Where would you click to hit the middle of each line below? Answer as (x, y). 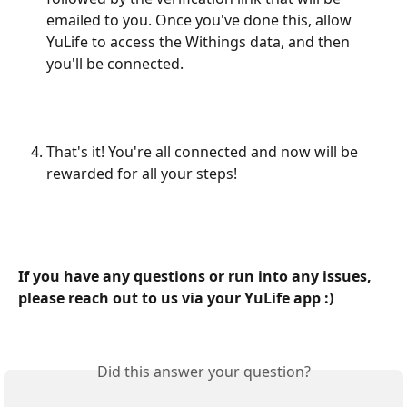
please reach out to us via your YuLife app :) (176, 298)
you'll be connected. (115, 64)
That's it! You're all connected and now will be (204, 151)
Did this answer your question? (203, 372)
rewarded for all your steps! (142, 173)
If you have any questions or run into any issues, (197, 276)
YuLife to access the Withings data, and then (200, 42)
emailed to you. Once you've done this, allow (201, 20)
